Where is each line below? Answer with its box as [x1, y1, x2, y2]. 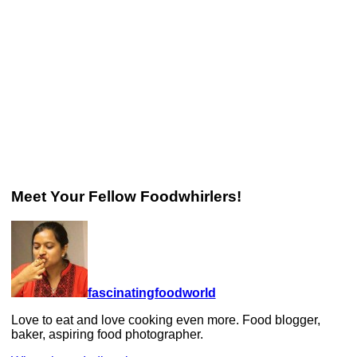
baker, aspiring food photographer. [10, 327, 203, 341]
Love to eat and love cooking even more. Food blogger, [10, 312, 320, 327]
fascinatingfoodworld [87, 285, 216, 300]
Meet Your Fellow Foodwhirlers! [10, 188, 241, 206]
